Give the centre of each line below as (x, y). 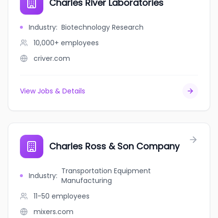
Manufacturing (86, 181)
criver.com (52, 58)
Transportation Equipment (106, 171)
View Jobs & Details (53, 91)
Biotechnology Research (102, 27)
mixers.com (54, 212)
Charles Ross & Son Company (114, 146)
